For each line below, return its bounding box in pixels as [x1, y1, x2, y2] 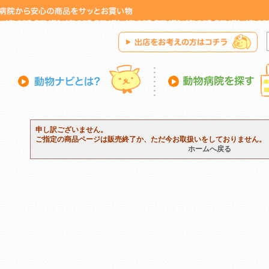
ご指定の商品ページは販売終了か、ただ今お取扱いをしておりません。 [35, 135, 266, 144]
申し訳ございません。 [35, 125, 107, 134]
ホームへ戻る [188, 145, 231, 153]
